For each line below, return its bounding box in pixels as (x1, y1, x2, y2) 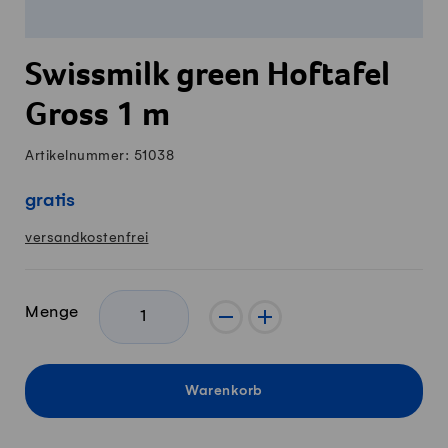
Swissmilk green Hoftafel (25, 61, 390, 96)
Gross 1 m (25, 101, 170, 136)
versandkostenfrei (25, 229, 149, 245)
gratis (25, 190, 75, 211)
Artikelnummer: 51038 (25, 147, 174, 163)
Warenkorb (185, 384, 263, 400)
